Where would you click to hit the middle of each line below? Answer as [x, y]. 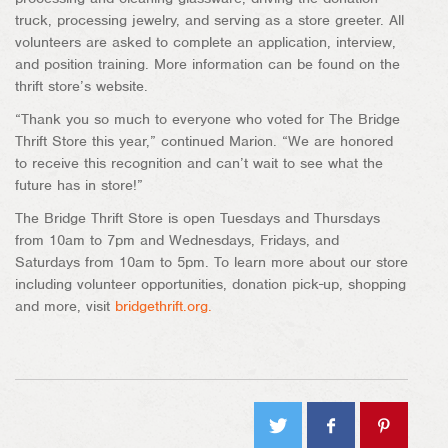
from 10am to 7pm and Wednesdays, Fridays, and [177, 239]
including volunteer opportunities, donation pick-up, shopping [210, 283]
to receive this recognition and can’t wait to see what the [199, 162]
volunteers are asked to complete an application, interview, [205, 41]
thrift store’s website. [81, 85]
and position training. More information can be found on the [207, 63]
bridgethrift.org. [163, 305]
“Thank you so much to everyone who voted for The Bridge [207, 118]
